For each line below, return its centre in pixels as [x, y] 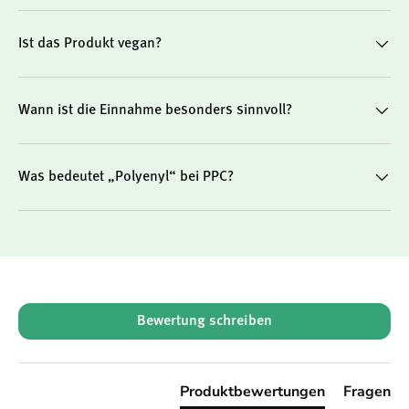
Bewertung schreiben [204, 321]
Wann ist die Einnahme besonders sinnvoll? [155, 110]
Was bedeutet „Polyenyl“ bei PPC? [126, 177]
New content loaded [79, 313]
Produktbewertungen [252, 392]
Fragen [367, 392]
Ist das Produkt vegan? [90, 43]
